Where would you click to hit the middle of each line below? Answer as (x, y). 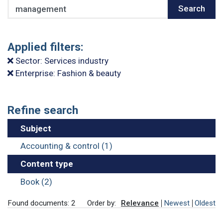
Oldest (205, 203)
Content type (47, 164)
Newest (177, 203)
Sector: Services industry (61, 60)
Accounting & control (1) (66, 146)
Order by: (102, 203)
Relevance (140, 203)
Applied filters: (46, 47)
